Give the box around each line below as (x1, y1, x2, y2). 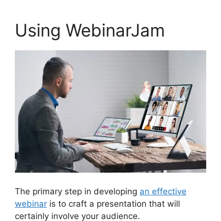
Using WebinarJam (15, 20, 165, 41)
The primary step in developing (15, 186, 140, 196)
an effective (140, 186, 186, 196)
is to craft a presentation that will (47, 198, 180, 209)
